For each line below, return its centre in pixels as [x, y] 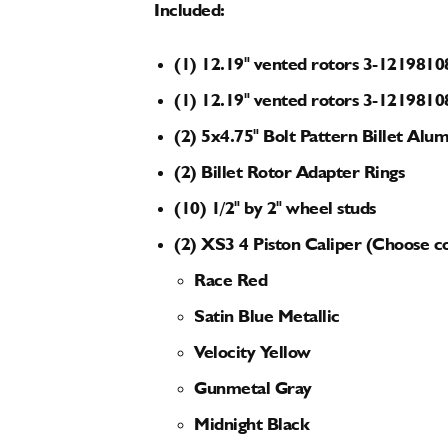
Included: [189, 7]
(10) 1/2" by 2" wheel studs [275, 205]
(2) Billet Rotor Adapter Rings [291, 169]
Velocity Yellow [252, 349]
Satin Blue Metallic [267, 313]
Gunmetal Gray [253, 385]
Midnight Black [251, 421]
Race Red [230, 277]
